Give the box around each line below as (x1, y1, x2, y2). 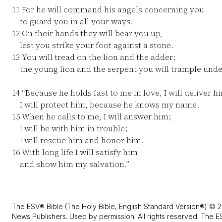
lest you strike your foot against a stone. (12, 40, 173, 51)
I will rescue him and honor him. (12, 135, 144, 146)
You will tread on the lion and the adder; (20, 52, 175, 62)
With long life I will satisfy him (20, 147, 138, 158)
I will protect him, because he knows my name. (12, 99, 199, 110)
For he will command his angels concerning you (20, 4, 204, 15)
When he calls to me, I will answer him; (20, 111, 171, 122)
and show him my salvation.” (12, 159, 129, 169)
